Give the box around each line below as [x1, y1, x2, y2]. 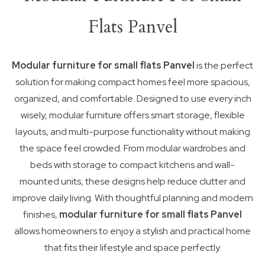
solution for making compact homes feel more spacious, [15, 75, 250, 88]
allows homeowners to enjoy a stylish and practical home [14, 224, 251, 237]
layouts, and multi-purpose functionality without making [15, 125, 250, 138]
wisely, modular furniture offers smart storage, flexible [20, 108, 245, 121]
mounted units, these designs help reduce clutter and [20, 174, 245, 188]
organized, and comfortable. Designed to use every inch [14, 92, 251, 105]
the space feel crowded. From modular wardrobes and [20, 141, 245, 154]
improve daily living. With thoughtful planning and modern [12, 191, 253, 204]
